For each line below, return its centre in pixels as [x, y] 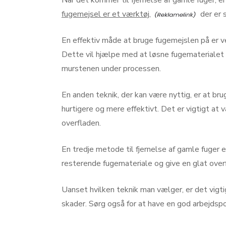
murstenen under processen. [111, 69]
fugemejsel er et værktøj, [106, 14]
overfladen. [81, 123]
